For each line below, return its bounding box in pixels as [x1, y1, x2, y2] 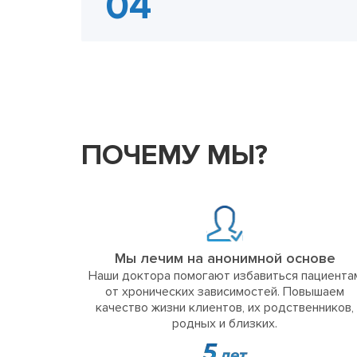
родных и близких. [172, 316, 277, 332]
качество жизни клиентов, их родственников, [96, 300, 354, 316]
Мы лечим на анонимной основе [114, 249, 335, 268]
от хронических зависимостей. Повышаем [105, 284, 344, 300]
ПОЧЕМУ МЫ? [81, 138, 268, 174]
